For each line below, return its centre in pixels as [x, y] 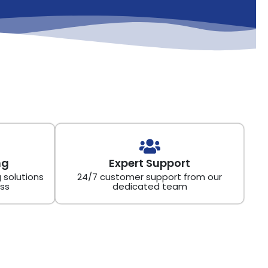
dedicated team [150, 186]
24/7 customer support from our [150, 176]
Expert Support [150, 163]
